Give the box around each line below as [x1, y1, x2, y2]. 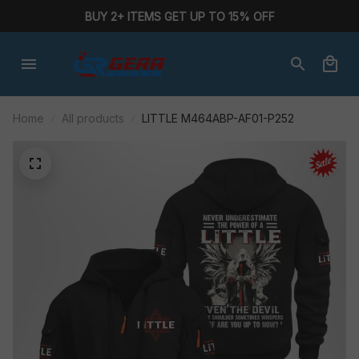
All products [62, 111, 124, 125]
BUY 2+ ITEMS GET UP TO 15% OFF [84, 9, 275, 23]
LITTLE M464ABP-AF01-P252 [142, 111, 294, 125]
